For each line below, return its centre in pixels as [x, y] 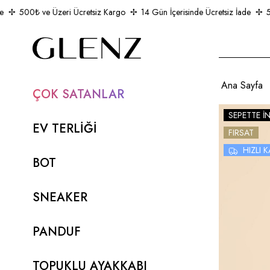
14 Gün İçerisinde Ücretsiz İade [185, 12]
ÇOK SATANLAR [78, 94]
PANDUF [56, 232]
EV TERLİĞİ [64, 129]
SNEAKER [60, 197]
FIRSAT [241, 132]
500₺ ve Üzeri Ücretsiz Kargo [62, 12]
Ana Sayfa [242, 86]
